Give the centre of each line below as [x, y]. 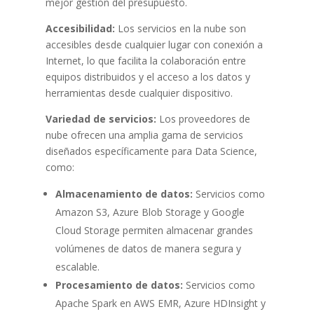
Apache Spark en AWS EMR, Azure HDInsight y [160, 303]
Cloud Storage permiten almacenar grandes [154, 230]
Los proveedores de [203, 118]
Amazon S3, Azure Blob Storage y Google [150, 212]
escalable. [77, 266]
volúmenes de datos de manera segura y [148, 248]
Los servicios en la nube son [180, 28]
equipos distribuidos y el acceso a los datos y [148, 76]
